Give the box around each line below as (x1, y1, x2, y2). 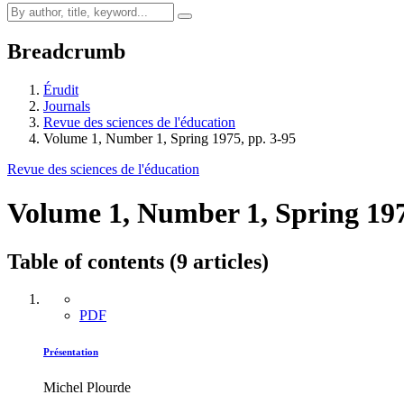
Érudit (43, 81, 78, 97)
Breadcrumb (7, 39, 125, 63)
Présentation (43, 346, 98, 358)
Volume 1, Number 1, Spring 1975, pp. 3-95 (43, 130, 296, 146)
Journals (43, 97, 90, 114)
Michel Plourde (43, 380, 131, 396)
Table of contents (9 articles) (7, 249, 269, 273)
